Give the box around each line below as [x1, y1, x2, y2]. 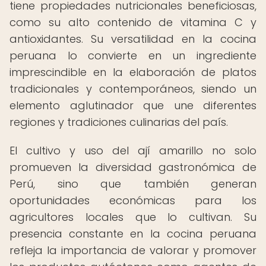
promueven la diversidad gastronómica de [9, 160, 256, 175]
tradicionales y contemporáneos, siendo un [9, 81, 256, 96]
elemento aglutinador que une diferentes [9, 98, 256, 113]
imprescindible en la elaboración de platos [9, 65, 256, 80]
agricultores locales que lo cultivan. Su [9, 210, 256, 224]
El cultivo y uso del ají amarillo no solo [9, 143, 256, 158]
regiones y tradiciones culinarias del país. [9, 115, 228, 129]
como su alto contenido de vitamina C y [9, 15, 256, 30]
